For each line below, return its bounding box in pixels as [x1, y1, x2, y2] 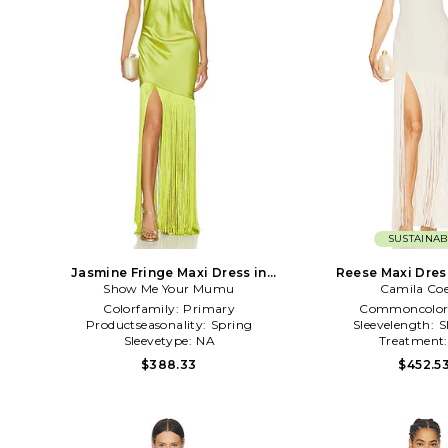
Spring [211, 316, 253, 332]
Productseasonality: [86, 316, 211, 332]
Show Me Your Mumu [103, 280, 235, 296]
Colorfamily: [103, 300, 183, 316]
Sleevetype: [123, 332, 196, 348]
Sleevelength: [353, 316, 438, 332]
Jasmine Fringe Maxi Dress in [71, 264, 267, 280]
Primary [183, 300, 236, 316]
